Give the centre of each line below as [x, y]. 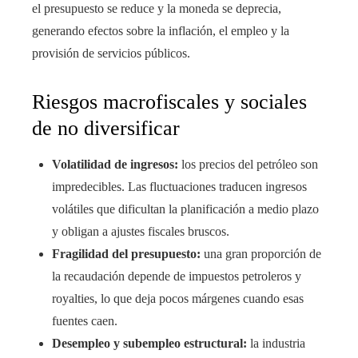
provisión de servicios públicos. [111, 54]
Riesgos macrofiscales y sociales [169, 102]
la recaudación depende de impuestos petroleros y [177, 276]
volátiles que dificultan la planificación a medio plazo [185, 209]
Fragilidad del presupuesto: [126, 254]
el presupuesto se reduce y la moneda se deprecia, [157, 9]
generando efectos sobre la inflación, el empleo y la [161, 31]
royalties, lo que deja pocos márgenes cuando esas [178, 299]
